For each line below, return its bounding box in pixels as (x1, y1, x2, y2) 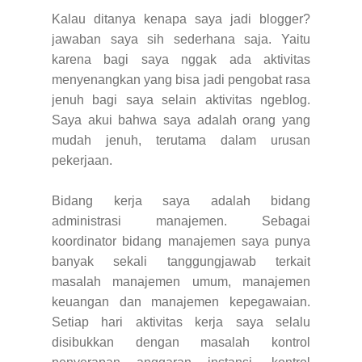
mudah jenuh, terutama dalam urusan (52, 133, 310, 147)
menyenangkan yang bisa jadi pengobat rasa (52, 72, 310, 86)
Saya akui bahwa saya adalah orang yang (52, 112, 310, 127)
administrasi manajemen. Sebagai (52, 213, 310, 228)
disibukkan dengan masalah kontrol (52, 335, 310, 349)
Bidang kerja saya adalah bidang (52, 193, 310, 208)
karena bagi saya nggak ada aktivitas (52, 52, 310, 66)
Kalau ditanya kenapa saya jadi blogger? (52, 11, 310, 26)
